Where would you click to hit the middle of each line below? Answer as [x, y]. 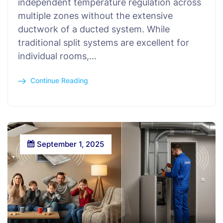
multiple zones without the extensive [95, 15]
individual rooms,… [57, 56]
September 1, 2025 [69, 144]
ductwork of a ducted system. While [94, 29]
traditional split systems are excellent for [104, 42]
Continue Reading [59, 80]
